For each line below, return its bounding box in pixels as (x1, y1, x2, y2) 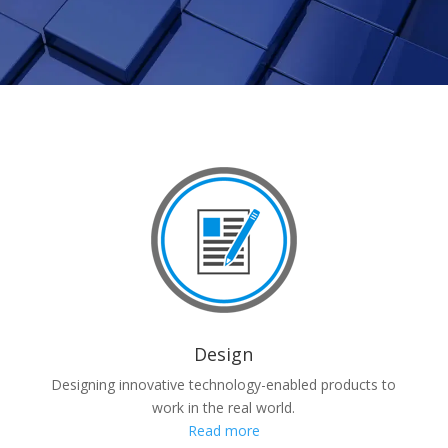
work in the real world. (152, 398, 296, 417)
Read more (187, 421, 260, 440)
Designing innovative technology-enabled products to (51, 375, 397, 394)
